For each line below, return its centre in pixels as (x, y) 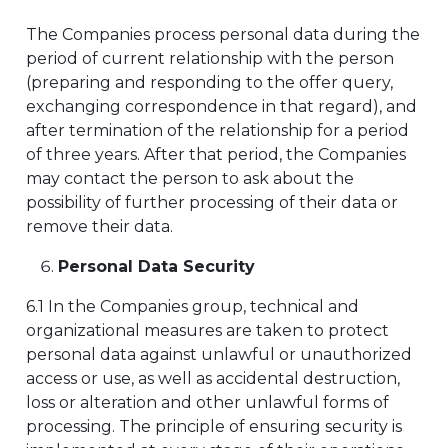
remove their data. (99, 226)
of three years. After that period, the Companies (216, 154)
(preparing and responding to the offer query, (209, 82)
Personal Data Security (156, 266)
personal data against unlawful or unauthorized (219, 354)
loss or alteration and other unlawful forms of (207, 402)
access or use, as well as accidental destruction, (213, 378)
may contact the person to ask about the (190, 178)
